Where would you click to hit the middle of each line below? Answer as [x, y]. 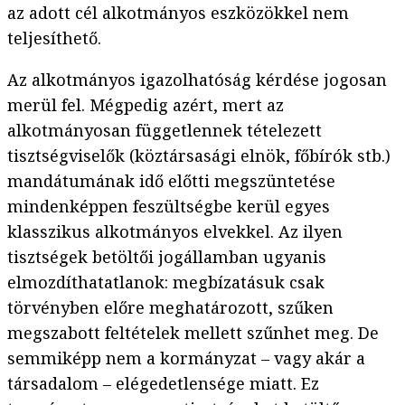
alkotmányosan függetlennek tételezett [165, 131]
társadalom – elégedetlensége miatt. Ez [163, 384]
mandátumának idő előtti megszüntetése [171, 181]
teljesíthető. [54, 38]
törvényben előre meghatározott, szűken [170, 308]
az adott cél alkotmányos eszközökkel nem [178, 13]
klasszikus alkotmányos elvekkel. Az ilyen [175, 232]
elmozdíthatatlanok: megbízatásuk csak [166, 283]
